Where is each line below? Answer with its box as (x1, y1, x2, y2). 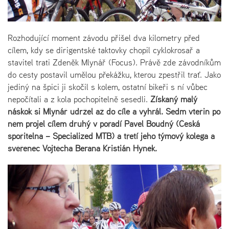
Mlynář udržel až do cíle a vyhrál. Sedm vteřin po (43, 105, 220, 118)
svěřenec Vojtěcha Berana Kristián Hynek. (8, 142, 157, 154)
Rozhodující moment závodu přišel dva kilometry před (8, 31, 200, 44)
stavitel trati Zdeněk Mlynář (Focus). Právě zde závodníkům (8, 56, 221, 68)
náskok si (8, 105, 40, 118)
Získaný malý (150, 93, 197, 105)
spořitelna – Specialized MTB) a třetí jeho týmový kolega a (8, 129, 215, 142)
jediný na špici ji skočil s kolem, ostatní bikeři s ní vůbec (8, 80, 208, 93)
